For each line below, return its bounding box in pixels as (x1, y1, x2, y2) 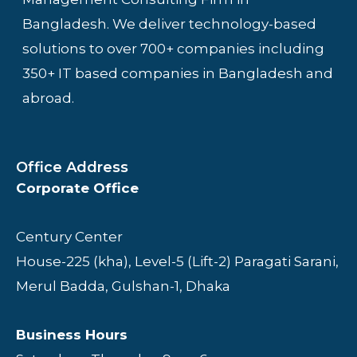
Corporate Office (16, 180, 139, 196)
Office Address (16, 159, 128, 176)
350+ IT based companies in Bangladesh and (22, 65, 333, 82)
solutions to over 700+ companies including (22, 41, 324, 57)
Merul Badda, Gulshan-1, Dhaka (16, 277, 230, 294)
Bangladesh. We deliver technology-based (22, 16, 316, 33)
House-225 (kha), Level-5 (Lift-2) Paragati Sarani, (16, 253, 339, 269)
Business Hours (16, 326, 127, 343)
